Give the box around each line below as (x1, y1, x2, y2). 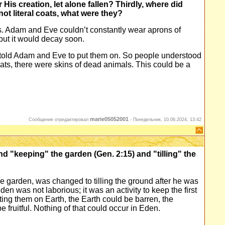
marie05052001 (90, 116, 129, 122)
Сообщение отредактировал (29, 117, 90, 122)
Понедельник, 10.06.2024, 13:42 (133, 117, 201, 122)
